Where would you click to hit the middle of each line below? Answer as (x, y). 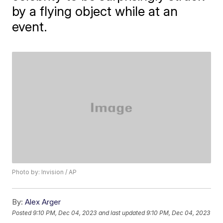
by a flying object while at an (95, 11)
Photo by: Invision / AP (45, 172)
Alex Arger (43, 202)
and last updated (122, 213)
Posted (23, 213)
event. (30, 27)
